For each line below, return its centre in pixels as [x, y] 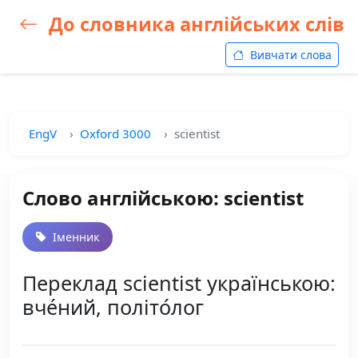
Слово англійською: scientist [163, 198]
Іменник [75, 237]
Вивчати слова [289, 55]
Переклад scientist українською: [179, 283]
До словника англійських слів [194, 24]
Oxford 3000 [115, 133]
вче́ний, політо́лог [113, 307]
